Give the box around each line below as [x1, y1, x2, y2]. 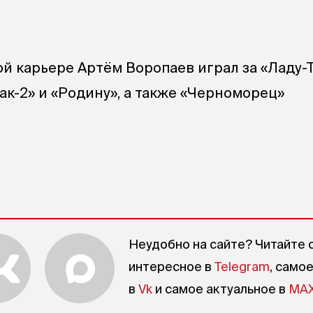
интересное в [129, 259, 214, 274]
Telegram [214, 259, 270, 274]
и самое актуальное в [152, 282, 289, 296]
